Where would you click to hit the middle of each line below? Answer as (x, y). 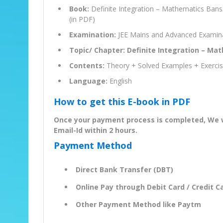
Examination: (93, 35)
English (120, 81)
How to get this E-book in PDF (122, 102)
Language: (88, 81)
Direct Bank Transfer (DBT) (124, 170)
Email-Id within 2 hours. (96, 130)
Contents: (87, 66)
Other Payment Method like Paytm (138, 205)
